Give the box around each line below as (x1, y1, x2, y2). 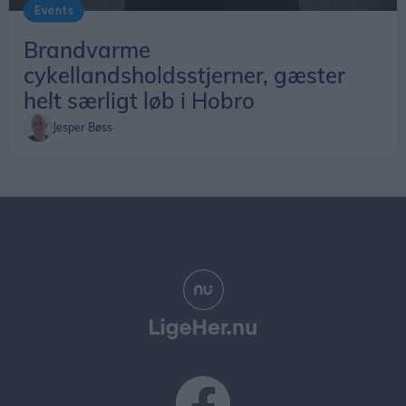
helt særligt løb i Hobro (24, 87, 255, 115)
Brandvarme (24, 36, 150, 64)
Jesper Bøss (53, 121, 112, 135)
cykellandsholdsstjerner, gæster (24, 62, 345, 90)
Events (34, 4, 74, 18)
